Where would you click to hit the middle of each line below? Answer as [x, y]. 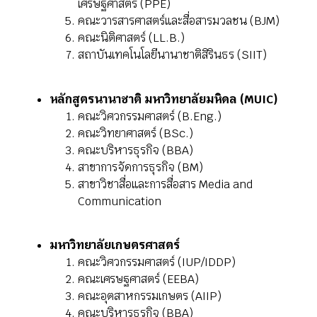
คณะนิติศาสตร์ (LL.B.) [131, 38]
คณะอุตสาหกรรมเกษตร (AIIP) [150, 296]
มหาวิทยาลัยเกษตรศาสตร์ [115, 246]
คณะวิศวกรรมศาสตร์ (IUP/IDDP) [157, 263]
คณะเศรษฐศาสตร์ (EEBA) [138, 279]
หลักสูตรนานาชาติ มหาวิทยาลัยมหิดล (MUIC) [164, 99]
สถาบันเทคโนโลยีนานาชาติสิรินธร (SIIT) [172, 55]
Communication [120, 201]
